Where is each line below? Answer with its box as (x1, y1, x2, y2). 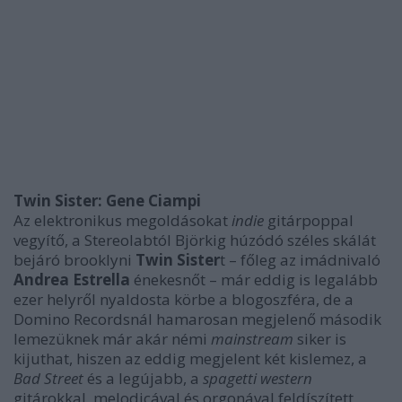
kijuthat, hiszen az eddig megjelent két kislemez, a (13, 348, 367, 369)
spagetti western (203, 368, 312, 389)
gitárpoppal (267, 210, 354, 231)
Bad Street (13, 368, 83, 389)
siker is (293, 328, 346, 349)
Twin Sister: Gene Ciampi (13, 190, 201, 211)
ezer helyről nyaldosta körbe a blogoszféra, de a (13, 289, 354, 310)
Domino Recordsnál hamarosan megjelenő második (13, 309, 381, 329)
